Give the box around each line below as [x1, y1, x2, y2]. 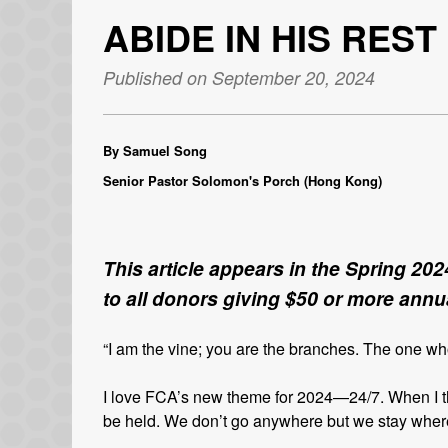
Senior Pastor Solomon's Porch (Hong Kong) [103, 170, 382, 190]
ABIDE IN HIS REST [103, 10, 437, 63]
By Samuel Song [103, 140, 207, 160]
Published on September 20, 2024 [103, 64, 375, 90]
